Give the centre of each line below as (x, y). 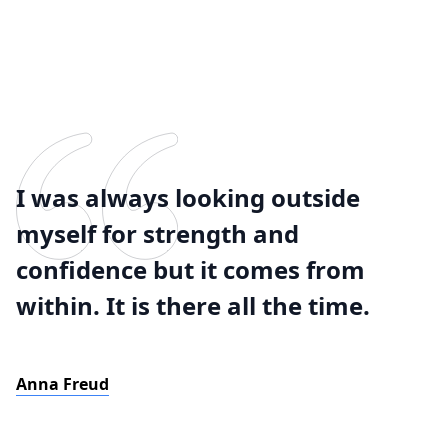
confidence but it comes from (190, 269)
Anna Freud (62, 384)
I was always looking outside (188, 197)
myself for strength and (157, 233)
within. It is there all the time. (193, 305)
